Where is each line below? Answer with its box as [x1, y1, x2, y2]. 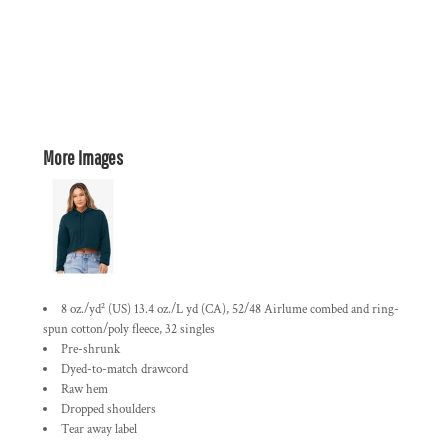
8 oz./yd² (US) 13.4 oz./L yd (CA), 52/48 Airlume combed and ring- [61, 301, 399, 318]
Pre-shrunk [61, 341, 120, 358]
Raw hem [61, 381, 108, 398]
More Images [43, 146, 123, 169]
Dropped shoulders [61, 401, 156, 418]
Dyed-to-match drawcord [61, 361, 188, 378]
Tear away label [61, 421, 137, 438]
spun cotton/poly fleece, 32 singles [43, 321, 215, 338]
